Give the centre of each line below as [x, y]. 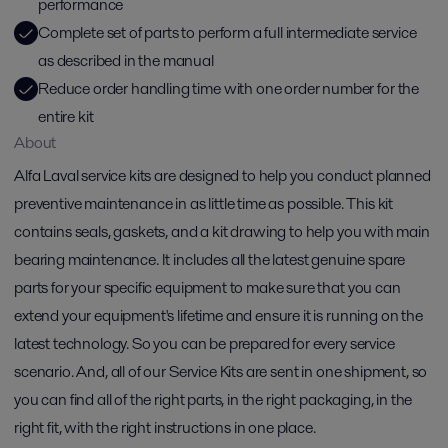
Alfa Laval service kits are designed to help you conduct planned [222, 175]
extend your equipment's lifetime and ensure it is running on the [218, 315]
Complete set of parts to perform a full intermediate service [227, 32]
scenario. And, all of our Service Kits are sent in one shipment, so [221, 371]
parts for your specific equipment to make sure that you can [207, 287]
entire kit [66, 116]
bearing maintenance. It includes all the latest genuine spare [210, 259]
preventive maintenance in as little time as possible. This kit [204, 203]
